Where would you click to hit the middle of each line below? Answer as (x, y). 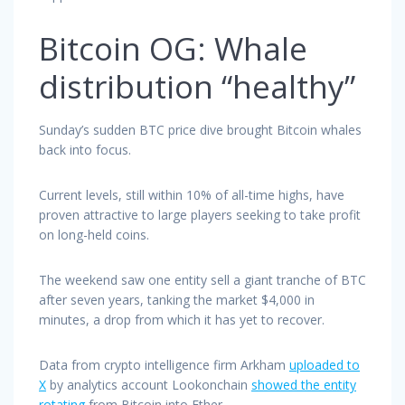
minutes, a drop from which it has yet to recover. (182, 319)
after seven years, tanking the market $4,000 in (177, 299)
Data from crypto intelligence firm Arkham (164, 364)
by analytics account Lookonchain (149, 384)
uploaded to (325, 364)
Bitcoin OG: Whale (173, 48)
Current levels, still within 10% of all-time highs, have (192, 194)
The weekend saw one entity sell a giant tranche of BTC (202, 279)
